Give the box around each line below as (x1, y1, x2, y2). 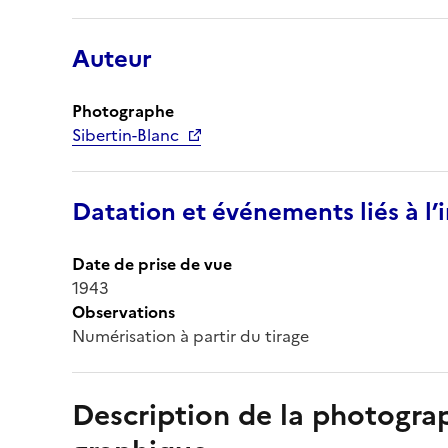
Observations (72, 299, 175, 324)
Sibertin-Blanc (72, 122, 179, 147)
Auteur (72, 40, 152, 77)
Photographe (72, 98, 174, 123)
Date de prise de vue (72, 251, 232, 276)
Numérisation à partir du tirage (72, 323, 309, 348)
